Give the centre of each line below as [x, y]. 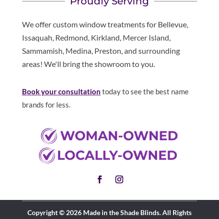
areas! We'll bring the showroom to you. [88, 64]
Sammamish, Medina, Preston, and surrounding [101, 51]
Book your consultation [61, 92]
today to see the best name [144, 92]
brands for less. [46, 105]
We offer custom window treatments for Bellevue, [105, 24]
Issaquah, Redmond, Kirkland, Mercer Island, [96, 38]
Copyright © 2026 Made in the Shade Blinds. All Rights [109, 212]
